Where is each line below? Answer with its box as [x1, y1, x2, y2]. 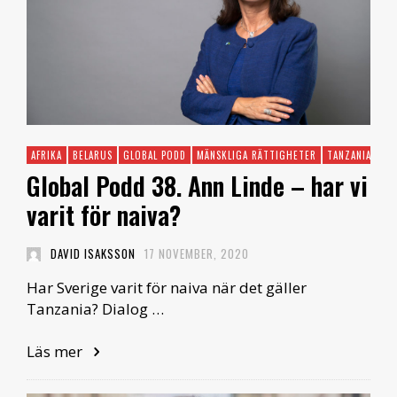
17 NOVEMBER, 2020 [144, 245, 249, 263]
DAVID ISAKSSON [50, 245, 136, 263]
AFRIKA [31, 148, 62, 163]
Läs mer [27, 341, 86, 362]
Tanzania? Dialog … [27, 299, 164, 320]
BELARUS [73, 148, 113, 163]
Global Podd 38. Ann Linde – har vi [27, 167, 368, 205]
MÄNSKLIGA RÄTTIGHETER [197, 148, 316, 163]
